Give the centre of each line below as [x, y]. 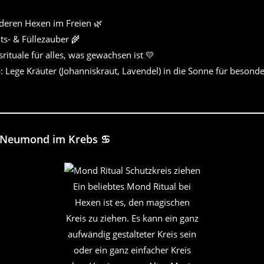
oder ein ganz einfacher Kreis [132, 250]
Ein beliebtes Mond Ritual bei [132, 186]
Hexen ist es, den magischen [132, 202]
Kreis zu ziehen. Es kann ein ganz [132, 218]
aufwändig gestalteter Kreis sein [132, 234]
